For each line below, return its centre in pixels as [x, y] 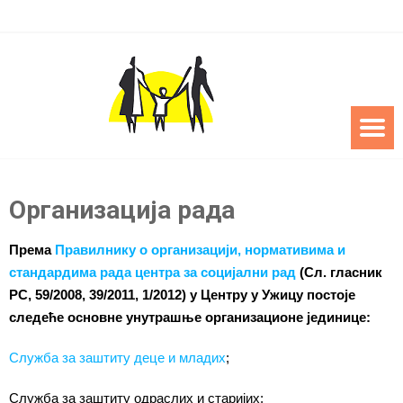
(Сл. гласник [339, 272]
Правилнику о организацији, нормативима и [200, 250]
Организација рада [122, 210]
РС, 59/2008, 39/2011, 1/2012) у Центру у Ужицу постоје [182, 295]
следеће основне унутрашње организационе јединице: [190, 317]
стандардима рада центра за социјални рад [152, 272]
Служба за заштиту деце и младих [117, 358]
